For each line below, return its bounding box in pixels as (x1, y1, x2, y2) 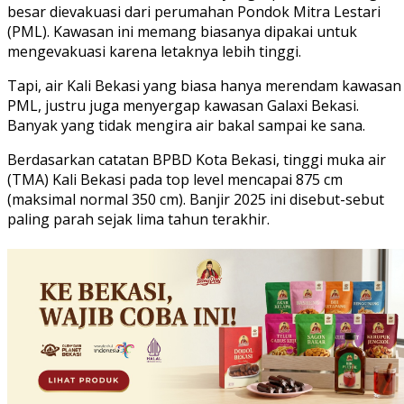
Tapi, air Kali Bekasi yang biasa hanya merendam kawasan (7, 76, 401, 96)
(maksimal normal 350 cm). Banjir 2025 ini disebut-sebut (7, 189, 384, 210)
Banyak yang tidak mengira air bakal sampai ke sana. (7, 115, 365, 136)
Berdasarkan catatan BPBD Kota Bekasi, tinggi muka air (7, 150, 386, 170)
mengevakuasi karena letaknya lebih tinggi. (7, 41, 301, 62)
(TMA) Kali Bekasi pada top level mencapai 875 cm (7, 170, 343, 190)
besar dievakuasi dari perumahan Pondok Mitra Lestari (7, 2, 381, 23)
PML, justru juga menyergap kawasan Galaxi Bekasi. (7, 96, 359, 116)
